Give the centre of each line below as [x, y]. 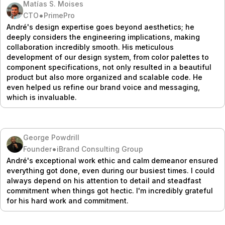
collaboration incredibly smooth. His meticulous [90, 47]
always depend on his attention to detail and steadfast [104, 181]
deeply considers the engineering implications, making [103, 37]
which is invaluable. [42, 97]
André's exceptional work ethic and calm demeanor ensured [112, 161]
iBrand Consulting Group [100, 149]
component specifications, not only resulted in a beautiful [109, 67]
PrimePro [59, 16]
